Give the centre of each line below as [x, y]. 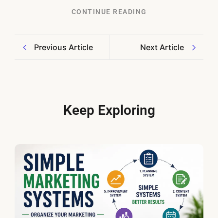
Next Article [162, 47]
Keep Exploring [109, 110]
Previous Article [64, 47]
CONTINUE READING [109, 12]
